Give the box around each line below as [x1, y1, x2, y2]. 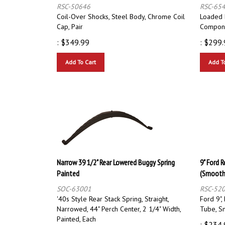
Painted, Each [57, 209, 96, 219]
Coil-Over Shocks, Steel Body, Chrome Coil [57, 7, 185, 17]
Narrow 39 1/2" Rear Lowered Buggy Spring [57, 152, 175, 163]
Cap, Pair [57, 17, 83, 27]
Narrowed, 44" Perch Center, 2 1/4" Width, [57, 199, 181, 209]
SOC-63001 [57, 179, 91, 189]
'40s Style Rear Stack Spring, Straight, [57, 189, 169, 199]
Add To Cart [65, 53, 96, 61]
